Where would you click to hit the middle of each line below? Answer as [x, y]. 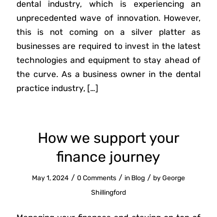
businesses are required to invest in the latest [108, 46]
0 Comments [96, 178]
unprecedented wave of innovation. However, [108, 18]
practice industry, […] [57, 88]
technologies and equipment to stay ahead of [108, 60]
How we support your [108, 138]
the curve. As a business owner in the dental [108, 74]
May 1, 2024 [50, 178]
